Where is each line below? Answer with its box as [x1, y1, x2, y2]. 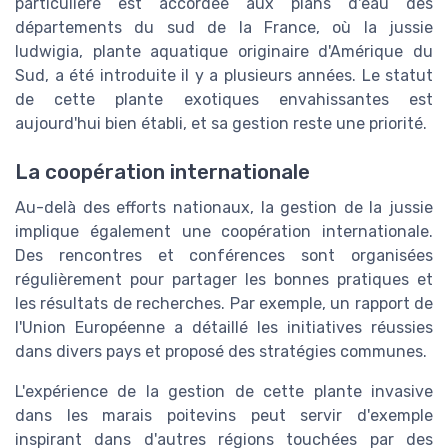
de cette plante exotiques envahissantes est [15, 89, 433, 109]
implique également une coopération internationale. [15, 221, 433, 241]
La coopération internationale [15, 159, 310, 184]
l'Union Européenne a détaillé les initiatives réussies [15, 317, 433, 337]
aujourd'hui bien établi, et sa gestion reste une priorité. [15, 113, 427, 133]
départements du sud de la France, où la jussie [15, 17, 433, 37]
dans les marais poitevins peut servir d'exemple [15, 405, 433, 425]
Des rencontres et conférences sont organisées [15, 245, 433, 265]
